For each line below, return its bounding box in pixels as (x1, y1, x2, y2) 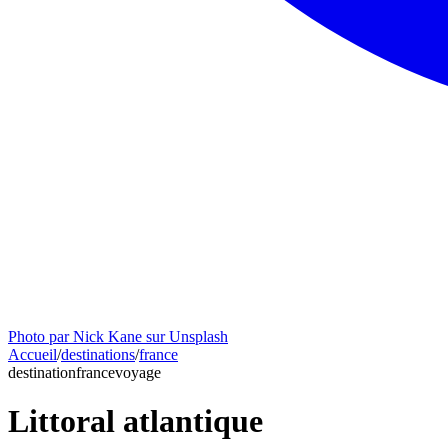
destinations (61, 346, 135, 363)
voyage (115, 364, 161, 381)
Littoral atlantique (8, 403, 263, 440)
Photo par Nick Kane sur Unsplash (8, 328, 228, 345)
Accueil (8, 346, 57, 363)
